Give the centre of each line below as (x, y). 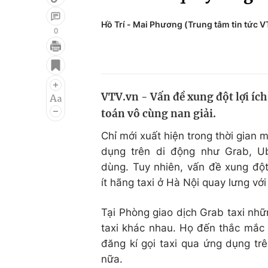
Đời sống (188, 58)
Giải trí (35, 58)
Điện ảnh (40, 81)
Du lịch (182, 81)
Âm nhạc (40, 103)
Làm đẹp (188, 103)
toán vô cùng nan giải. (159, 114)
